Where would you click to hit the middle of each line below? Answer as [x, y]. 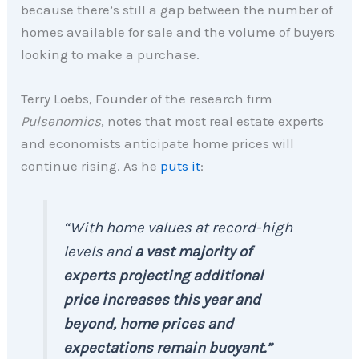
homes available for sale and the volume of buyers [178, 32]
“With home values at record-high [178, 227]
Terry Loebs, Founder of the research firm [147, 98]
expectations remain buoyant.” [168, 347]
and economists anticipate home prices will [158, 143]
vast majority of [199, 251]
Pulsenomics [61, 121]
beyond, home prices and [149, 323]
